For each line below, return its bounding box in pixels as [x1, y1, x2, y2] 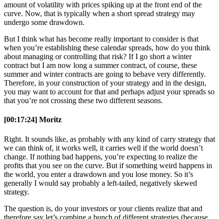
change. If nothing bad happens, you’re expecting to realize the [4, 152, 197, 161]
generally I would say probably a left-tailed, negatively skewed [4, 178, 197, 187]
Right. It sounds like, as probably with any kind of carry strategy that [4, 134, 215, 143]
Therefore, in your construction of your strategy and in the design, [4, 79, 206, 88]
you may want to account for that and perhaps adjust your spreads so [4, 88, 215, 96]
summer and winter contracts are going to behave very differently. [4, 70, 206, 79]
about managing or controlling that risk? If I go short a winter [4, 52, 192, 61]
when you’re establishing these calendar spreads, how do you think [4, 44, 210, 52]
